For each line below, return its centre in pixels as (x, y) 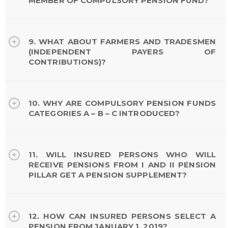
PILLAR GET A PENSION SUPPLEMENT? (108, 175)
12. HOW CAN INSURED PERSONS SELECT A (122, 216)
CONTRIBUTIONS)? (67, 62)
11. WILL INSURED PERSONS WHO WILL (122, 154)
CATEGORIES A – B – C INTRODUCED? (104, 113)
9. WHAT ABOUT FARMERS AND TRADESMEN (122, 41)
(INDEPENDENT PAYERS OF (122, 51)
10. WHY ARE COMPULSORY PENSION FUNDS (122, 103)
